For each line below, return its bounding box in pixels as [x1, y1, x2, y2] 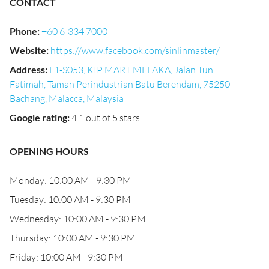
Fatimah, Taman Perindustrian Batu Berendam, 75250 [10, 78, 230, 90]
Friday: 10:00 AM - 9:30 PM [10, 251, 123, 263]
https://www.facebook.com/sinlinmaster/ [50, 44, 220, 56]
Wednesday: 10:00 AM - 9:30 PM [10, 213, 146, 225]
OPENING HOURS [10, 145, 89, 157]
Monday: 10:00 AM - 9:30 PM [10, 174, 131, 186]
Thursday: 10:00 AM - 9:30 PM [10, 232, 136, 244]
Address [10, 64, 45, 75]
